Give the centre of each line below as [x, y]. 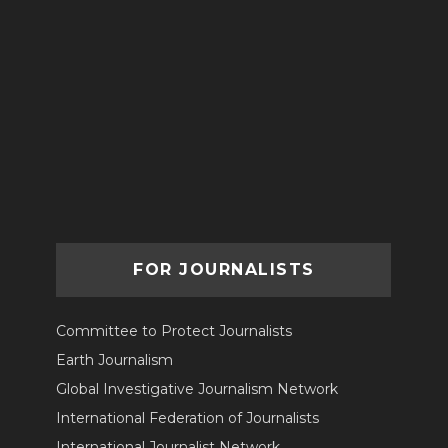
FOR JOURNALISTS [224, 269]
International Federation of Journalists [188, 418]
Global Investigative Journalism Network [197, 389]
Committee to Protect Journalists [174, 331]
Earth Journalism [115, 360]
